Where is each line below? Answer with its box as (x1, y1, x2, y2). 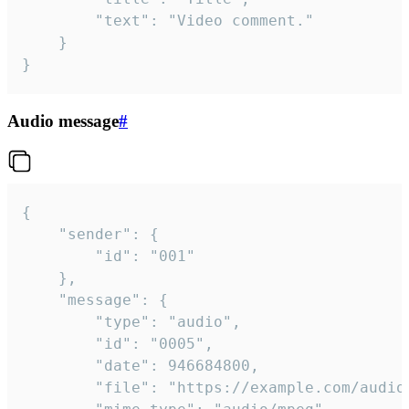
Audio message (7, 111, 119, 131)
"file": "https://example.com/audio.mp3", (22, 378, 95, 396)
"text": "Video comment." (22, 12, 95, 30)
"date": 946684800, (22, 356, 95, 374)
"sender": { (22, 225, 58, 243)
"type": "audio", (22, 312, 95, 330)
